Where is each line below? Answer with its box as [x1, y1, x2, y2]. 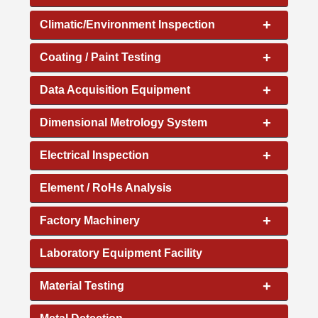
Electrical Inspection [40, 148, 150, 161]
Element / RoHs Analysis [40, 181, 172, 194]
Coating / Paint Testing [40, 50, 162, 63]
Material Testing [40, 279, 125, 292]
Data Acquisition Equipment [40, 83, 191, 96]
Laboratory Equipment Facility [40, 246, 203, 259]
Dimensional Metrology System [40, 116, 208, 128]
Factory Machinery [40, 214, 141, 226]
